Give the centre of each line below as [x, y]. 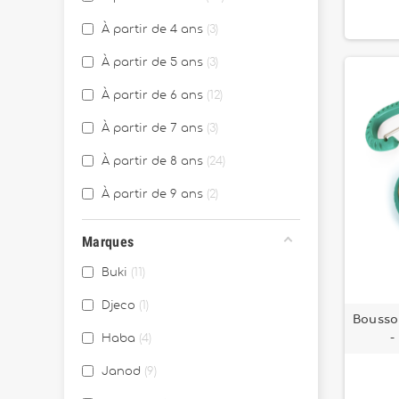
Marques [108, 242]
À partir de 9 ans [152, 195]
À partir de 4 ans [152, 30]
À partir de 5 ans [152, 63]
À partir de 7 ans [152, 129]
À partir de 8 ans [152, 162]
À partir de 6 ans [152, 96]
